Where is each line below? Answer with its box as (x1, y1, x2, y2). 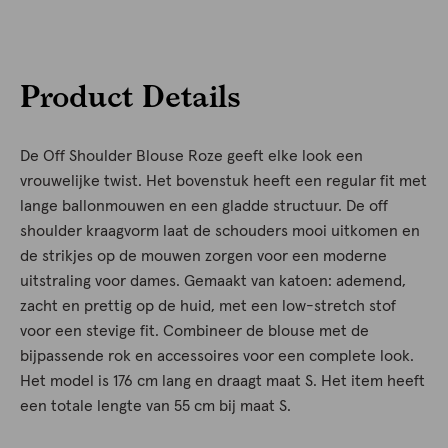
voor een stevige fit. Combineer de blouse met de (20, 323, 369, 340)
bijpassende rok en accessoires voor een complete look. (20, 348, 414, 365)
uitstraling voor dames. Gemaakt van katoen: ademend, (20, 273, 406, 290)
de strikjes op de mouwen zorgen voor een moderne (20, 248, 387, 265)
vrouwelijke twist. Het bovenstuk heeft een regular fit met (20, 173, 427, 190)
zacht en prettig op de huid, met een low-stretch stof (20, 298, 396, 315)
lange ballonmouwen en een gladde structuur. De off (20, 198, 388, 215)
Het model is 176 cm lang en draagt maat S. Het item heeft (20, 373, 425, 390)
